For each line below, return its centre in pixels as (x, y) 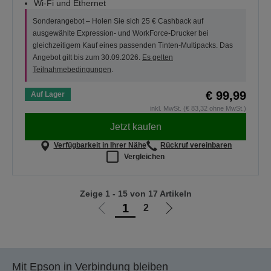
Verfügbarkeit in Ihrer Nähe (100, 145)
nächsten (185, 227)
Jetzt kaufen (135, 126)
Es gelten (158, 58)
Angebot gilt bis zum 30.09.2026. (87, 58)
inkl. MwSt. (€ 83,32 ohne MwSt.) (198, 109)
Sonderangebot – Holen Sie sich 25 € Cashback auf (118, 21)
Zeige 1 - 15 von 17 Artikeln (135, 194)
